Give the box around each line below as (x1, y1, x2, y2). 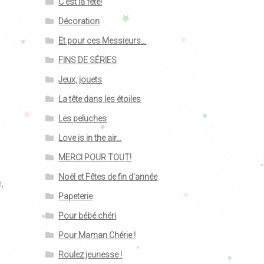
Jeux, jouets (58, 74, 103, 84)
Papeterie (58, 191, 93, 201)
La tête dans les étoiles (58, 94, 141, 104)
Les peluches (58, 113, 107, 123)
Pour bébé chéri (58, 210, 117, 220)
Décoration (58, 16, 100, 26)
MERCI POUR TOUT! (58, 152, 132, 162)
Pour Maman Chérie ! (58, 230, 136, 240)
